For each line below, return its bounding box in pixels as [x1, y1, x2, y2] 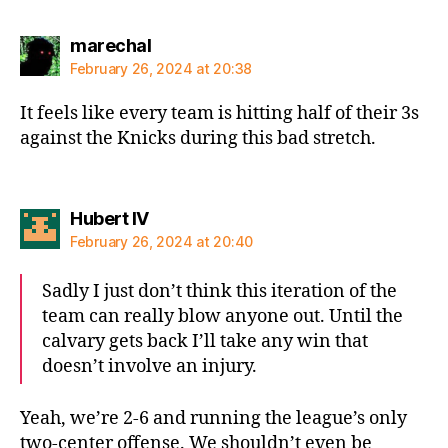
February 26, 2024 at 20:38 [70, 60, 252, 77]
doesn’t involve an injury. [42, 354, 257, 378]
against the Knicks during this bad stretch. [20, 127, 376, 150]
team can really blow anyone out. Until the [42, 304, 403, 328]
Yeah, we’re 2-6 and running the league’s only [20, 407, 407, 430]
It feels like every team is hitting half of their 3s [20, 102, 419, 125]
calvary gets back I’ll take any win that [42, 329, 368, 353]
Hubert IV [70, 207, 149, 229]
